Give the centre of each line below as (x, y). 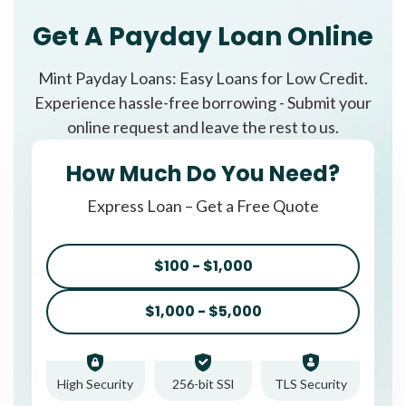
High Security (96, 383)
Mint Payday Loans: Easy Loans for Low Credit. (203, 77)
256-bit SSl (203, 383)
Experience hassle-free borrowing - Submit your (203, 102)
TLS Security (310, 383)
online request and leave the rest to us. (203, 126)
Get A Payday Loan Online (203, 36)
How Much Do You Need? (203, 173)
